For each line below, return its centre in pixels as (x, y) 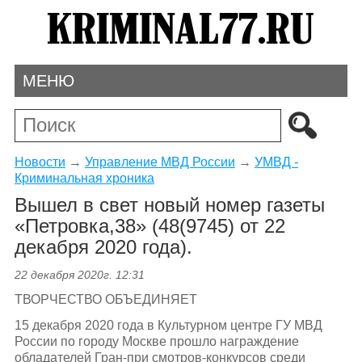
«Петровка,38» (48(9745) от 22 (149, 226)
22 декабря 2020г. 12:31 (79, 275)
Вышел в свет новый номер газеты (169, 205)
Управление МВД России (160, 162)
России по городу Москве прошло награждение (156, 341)
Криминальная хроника (84, 178)
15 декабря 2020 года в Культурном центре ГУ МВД (168, 325)
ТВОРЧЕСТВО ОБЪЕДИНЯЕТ (105, 300)
